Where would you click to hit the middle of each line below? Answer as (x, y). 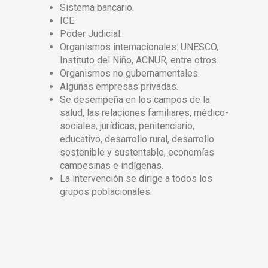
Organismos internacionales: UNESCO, (139, 47)
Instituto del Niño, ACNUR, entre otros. (139, 60)
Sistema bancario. (97, 7)
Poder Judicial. (91, 34)
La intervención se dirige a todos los (136, 179)
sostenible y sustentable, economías (137, 152)
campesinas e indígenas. (112, 165)
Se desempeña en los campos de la (135, 100)
